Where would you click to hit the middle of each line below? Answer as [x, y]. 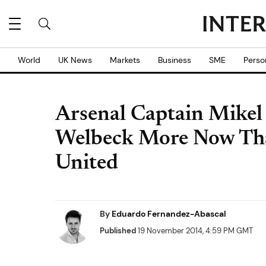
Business [175, 60]
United [87, 164]
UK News [75, 60]
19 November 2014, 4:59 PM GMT [194, 231]
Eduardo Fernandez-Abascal [169, 214]
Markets [125, 60]
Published [118, 231]
